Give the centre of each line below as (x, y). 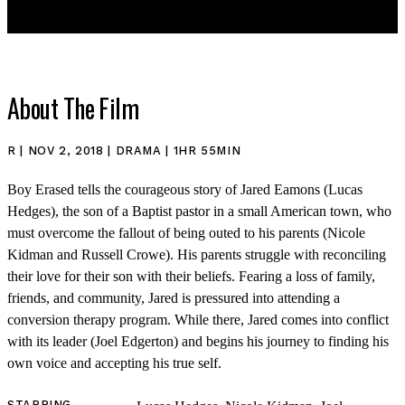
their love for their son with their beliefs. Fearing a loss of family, (191, 276)
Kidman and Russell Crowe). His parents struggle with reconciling (197, 254)
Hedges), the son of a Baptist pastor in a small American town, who (199, 211)
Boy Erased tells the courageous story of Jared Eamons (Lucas (185, 189)
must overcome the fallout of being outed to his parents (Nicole (186, 232)
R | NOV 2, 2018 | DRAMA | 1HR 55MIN (124, 150)
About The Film (73, 108)
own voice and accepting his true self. (114, 363)
